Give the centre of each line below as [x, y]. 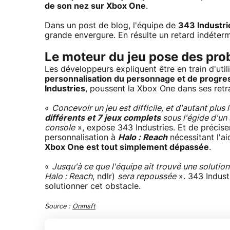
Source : [59, 207]
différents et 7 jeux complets [103, 118]
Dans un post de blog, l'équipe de [111, 26]
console [60, 128]
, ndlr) [105, 177]
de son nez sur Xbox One [95, 6]
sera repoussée [147, 177]
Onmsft [84, 207]
